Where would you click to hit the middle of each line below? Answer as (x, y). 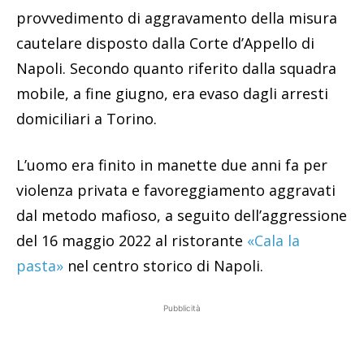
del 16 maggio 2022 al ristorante (132, 240)
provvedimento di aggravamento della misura (177, 17)
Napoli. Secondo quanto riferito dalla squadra (176, 68)
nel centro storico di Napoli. (163, 265)
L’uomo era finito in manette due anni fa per (172, 165)
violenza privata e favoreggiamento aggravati (176, 190)
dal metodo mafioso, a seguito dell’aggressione (182, 215)
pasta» (40, 265)
